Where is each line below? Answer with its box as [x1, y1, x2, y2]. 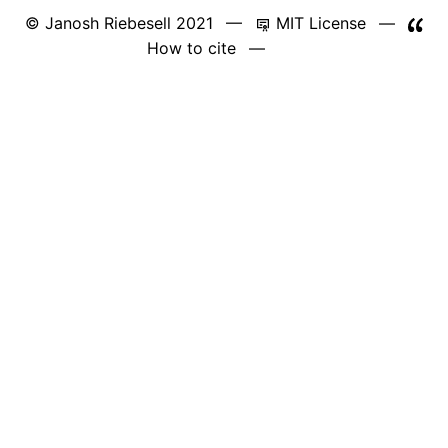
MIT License [270, 13, 366, 34]
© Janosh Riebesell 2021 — [24, 13, 255, 34]
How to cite [146, 38, 236, 59]
